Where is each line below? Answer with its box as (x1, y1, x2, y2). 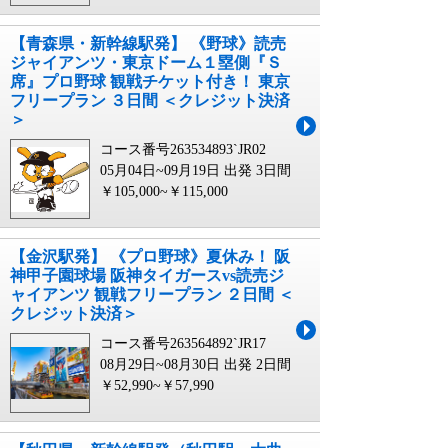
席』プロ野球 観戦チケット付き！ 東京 (10, 72, 290, 90)
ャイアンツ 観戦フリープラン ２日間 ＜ (10, 285, 294, 303)
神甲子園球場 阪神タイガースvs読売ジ (10, 266, 284, 284)
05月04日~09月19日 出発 (100, 162, 252, 178)
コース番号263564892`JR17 (100, 335, 266, 351)
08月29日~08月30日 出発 (100, 356, 252, 372)
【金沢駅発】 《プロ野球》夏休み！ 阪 (10, 247, 290, 265)
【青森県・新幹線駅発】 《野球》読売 (10, 34, 286, 52)
